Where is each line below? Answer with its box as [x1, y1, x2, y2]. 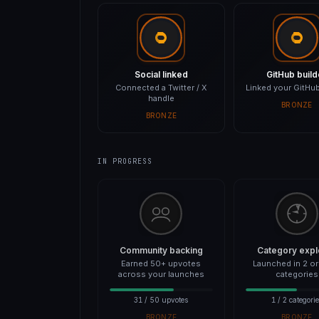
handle [147, 93, 174, 103]
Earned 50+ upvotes [121, 258, 202, 268]
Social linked [134, 69, 188, 80]
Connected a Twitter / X [115, 83, 207, 93]
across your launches [117, 269, 204, 279]
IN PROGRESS [98, 157, 152, 166]
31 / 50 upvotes [134, 296, 189, 304]
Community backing [119, 245, 203, 256]
